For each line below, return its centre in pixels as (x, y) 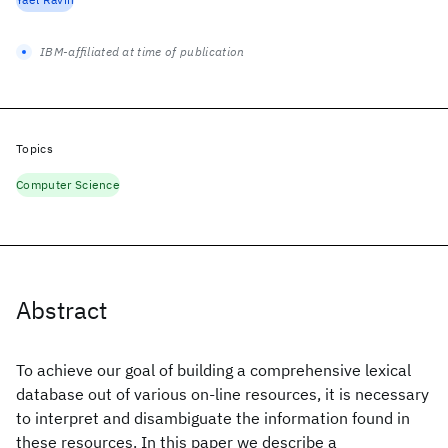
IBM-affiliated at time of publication (142, 51)
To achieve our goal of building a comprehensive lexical (213, 370)
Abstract (61, 310)
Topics (34, 148)
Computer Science (68, 184)
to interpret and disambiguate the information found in (213, 418)
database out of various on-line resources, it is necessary (222, 394)
